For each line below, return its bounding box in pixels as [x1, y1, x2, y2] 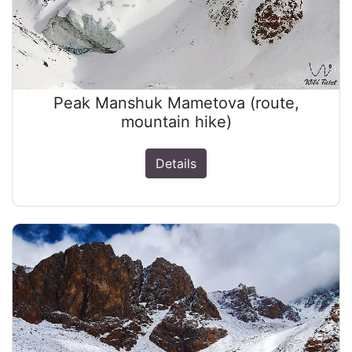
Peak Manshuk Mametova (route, [53, 93, 299, 112]
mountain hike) [120, 112, 232, 131]
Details [156, 155, 196, 171]
